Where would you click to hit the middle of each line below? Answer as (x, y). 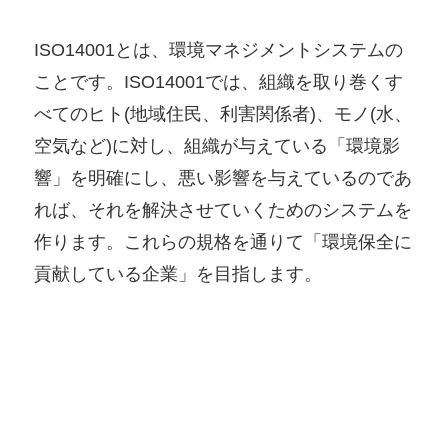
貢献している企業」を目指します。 (178, 273)
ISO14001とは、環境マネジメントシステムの (219, 49)
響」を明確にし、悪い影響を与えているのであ (223, 177)
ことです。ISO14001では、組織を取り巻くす (219, 81)
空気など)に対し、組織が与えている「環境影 (217, 145)
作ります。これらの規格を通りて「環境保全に (223, 241)
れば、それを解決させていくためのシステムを (223, 209)
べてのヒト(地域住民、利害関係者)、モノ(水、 (223, 113)
